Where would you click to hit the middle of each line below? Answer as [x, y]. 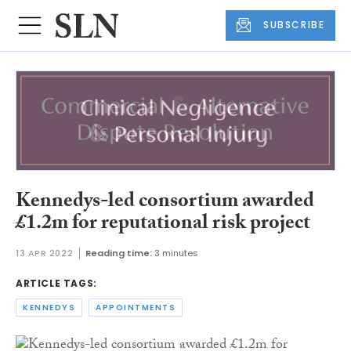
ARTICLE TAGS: [56, 283]
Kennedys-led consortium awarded [165, 203]
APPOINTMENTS [136, 307]
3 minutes [177, 253]
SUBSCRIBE [294, 25]
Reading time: [119, 253]
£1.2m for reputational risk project [163, 225]
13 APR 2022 [45, 253]
